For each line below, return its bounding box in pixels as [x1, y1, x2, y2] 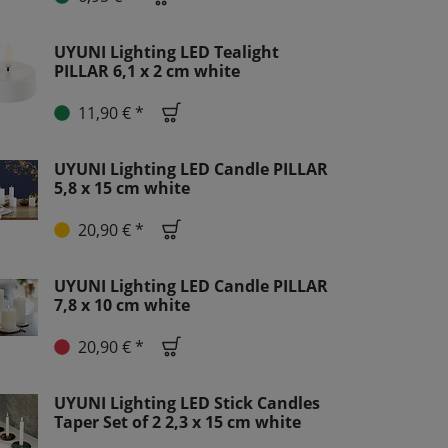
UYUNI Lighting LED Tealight [54, 41, 279, 63]
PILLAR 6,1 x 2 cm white [54, 60, 240, 82]
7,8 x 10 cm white [54, 294, 190, 316]
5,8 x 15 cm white [54, 177, 190, 199]
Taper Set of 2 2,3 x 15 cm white [54, 411, 301, 433]
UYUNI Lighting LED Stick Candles [54, 392, 320, 414]
